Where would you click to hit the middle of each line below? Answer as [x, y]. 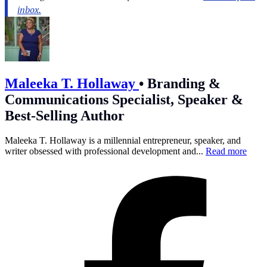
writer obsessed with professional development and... [105, 151]
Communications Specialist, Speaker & [124, 99]
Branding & [182, 83]
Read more [226, 151]
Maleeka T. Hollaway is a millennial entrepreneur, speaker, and [123, 141]
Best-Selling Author [65, 115]
